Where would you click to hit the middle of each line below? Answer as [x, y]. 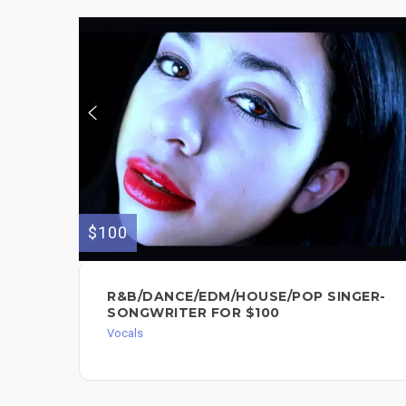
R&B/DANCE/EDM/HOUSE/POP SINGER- [246, 297]
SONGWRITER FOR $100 [193, 313]
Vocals [125, 333]
